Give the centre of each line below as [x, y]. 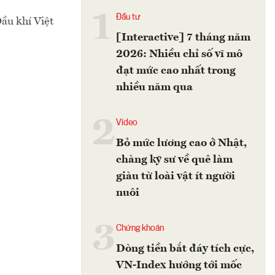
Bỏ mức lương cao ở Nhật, [181, 143]
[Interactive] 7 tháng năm [183, 37]
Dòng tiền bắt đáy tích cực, [185, 249]
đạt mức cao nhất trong [176, 71]
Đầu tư [128, 17]
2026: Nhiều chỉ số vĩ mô [179, 54]
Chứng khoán [140, 228]
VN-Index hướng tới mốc [179, 265]
